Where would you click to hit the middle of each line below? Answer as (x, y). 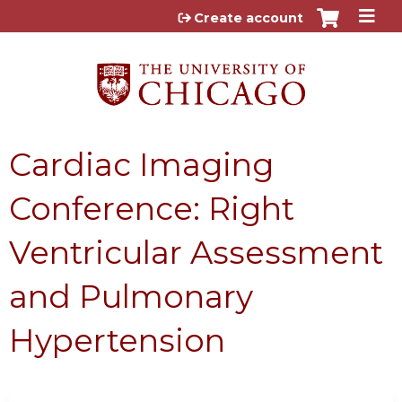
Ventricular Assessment (196, 252)
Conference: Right (152, 208)
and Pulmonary (131, 296)
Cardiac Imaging (141, 164)
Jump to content (201, 14)
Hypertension (117, 340)
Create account (249, 18)
